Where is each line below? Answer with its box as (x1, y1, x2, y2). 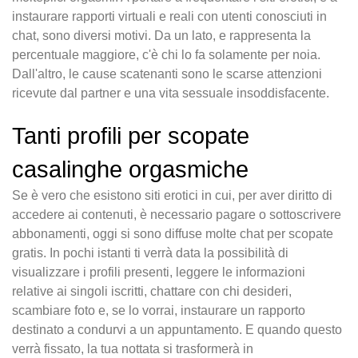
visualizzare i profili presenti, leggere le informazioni (12, 265, 305, 280)
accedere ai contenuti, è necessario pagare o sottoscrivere (12, 208, 341, 222)
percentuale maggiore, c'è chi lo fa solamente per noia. (12, 48, 320, 62)
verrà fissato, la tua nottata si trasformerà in (12, 342, 253, 356)
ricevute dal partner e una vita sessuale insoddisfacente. (12, 86, 332, 101)
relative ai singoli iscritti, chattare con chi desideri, (12, 284, 292, 299)
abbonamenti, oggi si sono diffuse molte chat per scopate (12, 227, 333, 241)
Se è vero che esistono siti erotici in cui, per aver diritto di (12, 189, 332, 203)
